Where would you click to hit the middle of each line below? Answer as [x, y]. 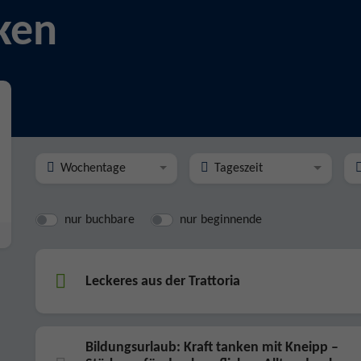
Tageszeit [239, 168]
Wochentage [93, 168]
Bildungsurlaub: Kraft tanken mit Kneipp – [212, 348]
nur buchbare [100, 220]
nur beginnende [221, 220]
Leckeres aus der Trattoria [163, 281]
